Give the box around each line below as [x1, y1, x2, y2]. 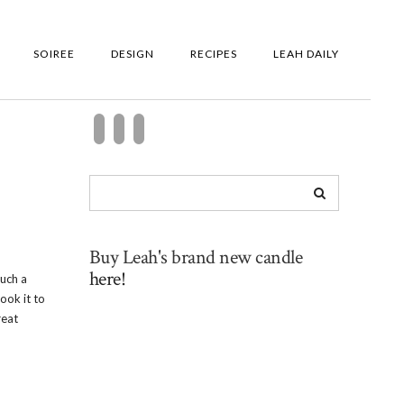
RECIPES [190, 47, 237, 60]
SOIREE [33, 47, 75, 60]
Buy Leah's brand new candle [88, 244, 302, 271]
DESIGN [111, 47, 154, 60]
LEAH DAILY [273, 47, 339, 60]
